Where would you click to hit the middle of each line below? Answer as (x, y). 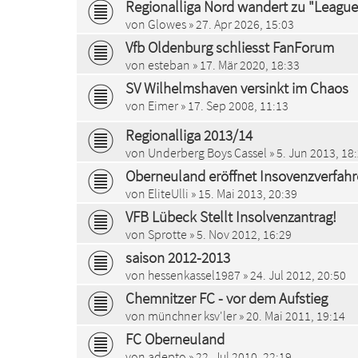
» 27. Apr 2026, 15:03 (240, 24)
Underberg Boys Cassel (207, 152)
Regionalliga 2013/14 (189, 135)
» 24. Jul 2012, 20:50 (293, 274)
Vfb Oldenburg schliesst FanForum (230, 47)
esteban (169, 64)
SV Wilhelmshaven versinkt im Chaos (237, 88)
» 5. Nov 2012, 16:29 (239, 234)
